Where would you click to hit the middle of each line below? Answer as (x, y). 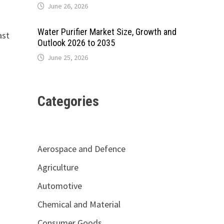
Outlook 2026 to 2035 (76, 43)
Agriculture (58, 167)
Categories (68, 101)
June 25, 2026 (67, 57)
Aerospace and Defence (81, 149)
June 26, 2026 (67, 6)
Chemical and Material (79, 204)
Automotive (59, 186)
